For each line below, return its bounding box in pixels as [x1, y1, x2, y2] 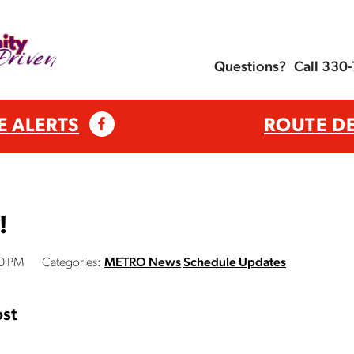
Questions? [214, 60, 286, 76]
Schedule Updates [183, 257, 286, 269]
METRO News [104, 257, 181, 269]
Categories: [42, 257, 101, 269]
